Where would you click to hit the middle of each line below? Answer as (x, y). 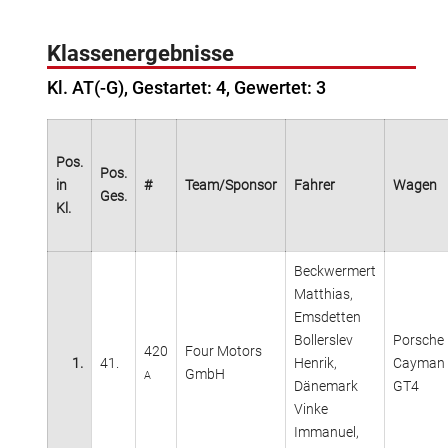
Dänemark (326, 385)
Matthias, (323, 293)
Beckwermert (335, 270)
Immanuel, (326, 431)
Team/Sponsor (231, 184)
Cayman (419, 362)
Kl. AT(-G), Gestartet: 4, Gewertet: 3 (186, 87)
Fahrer (314, 184)
